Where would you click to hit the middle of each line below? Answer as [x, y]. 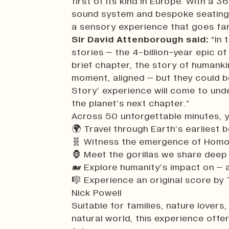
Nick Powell [97, 193]
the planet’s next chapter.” [131, 104]
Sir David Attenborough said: [140, 40]
